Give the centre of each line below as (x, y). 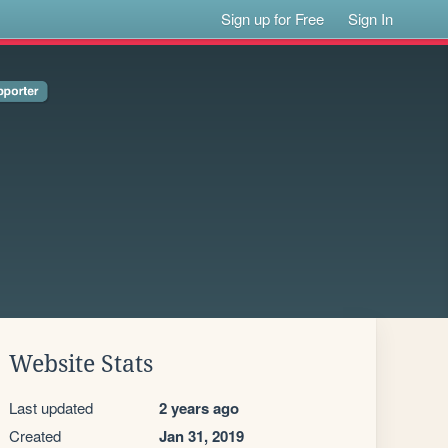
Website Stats (81, 364)
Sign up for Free (273, 18)
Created (35, 435)
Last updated (51, 407)
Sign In (371, 18)
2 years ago (199, 408)
